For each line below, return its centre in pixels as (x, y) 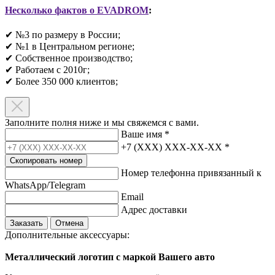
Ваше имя (143, 134)
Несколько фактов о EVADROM (77, 10)
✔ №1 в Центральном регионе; (70, 47)
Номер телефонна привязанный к (191, 173)
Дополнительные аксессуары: (67, 235)
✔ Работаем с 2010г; (47, 70)
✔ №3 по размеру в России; (63, 35)
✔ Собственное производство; (69, 58)
